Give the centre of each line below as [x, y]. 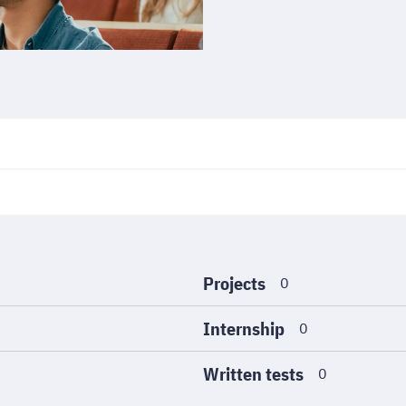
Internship [244, 328]
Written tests [253, 373]
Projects [234, 283]
